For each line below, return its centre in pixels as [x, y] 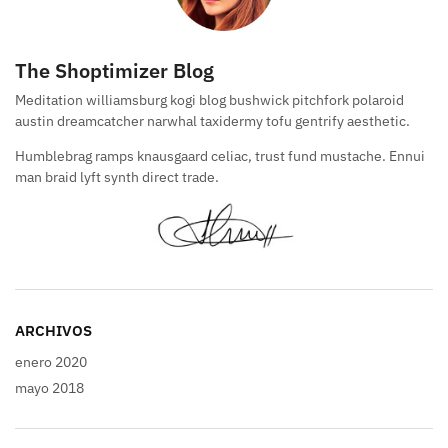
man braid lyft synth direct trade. [117, 176]
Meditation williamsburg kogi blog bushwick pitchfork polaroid [209, 99]
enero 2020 [51, 361]
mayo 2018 [49, 387]
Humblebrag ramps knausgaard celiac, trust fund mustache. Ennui [220, 155]
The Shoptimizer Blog [114, 70]
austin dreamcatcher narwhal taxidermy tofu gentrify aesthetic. [212, 120]
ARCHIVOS [53, 331]
